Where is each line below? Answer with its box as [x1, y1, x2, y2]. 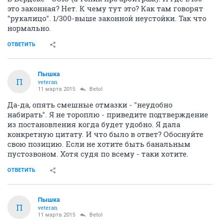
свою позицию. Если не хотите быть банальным [7, 139, 191, 149]
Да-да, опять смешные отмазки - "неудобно [7, 100, 172, 110]
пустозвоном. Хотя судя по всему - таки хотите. [7, 149, 189, 159]
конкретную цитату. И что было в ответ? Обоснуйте [7, 129, 203, 139]
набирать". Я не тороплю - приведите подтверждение [7, 110, 208, 119]
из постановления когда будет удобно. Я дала [7, 119, 180, 129]
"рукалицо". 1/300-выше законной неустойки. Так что [7, 13, 206, 23]
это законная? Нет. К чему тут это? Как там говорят [7, 3, 203, 13]
